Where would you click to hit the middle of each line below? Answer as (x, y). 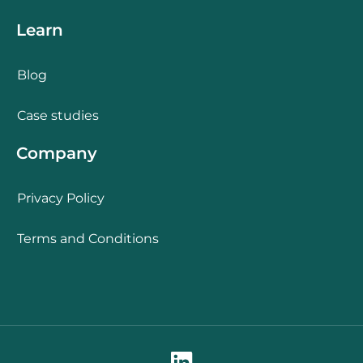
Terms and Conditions (88, 238)
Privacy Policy (61, 198)
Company (57, 153)
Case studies (58, 115)
